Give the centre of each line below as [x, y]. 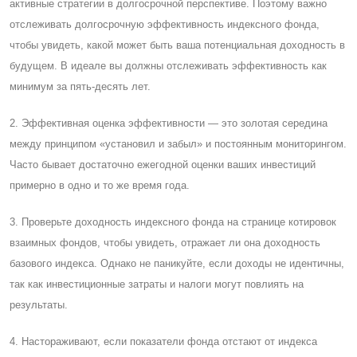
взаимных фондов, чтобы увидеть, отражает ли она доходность [165, 242]
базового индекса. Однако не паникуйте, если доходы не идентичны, [177, 263]
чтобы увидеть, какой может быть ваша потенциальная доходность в [177, 45]
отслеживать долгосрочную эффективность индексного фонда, [165, 24]
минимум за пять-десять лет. [80, 86]
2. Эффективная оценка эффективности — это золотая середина [169, 123]
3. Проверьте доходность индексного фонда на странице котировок [173, 222]
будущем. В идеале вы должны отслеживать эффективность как [168, 65]
